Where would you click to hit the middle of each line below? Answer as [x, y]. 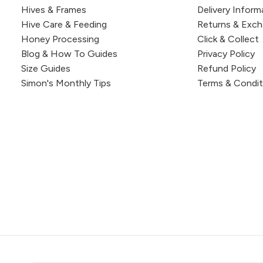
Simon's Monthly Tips [66, 83]
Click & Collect [228, 39]
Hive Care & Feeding [64, 24]
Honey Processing [60, 39]
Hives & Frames [54, 9]
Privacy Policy [226, 53]
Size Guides [46, 68]
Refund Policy [227, 68]
